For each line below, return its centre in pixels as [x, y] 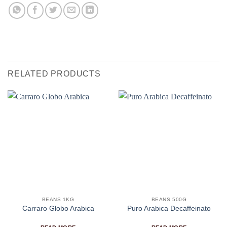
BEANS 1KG [58, 199]
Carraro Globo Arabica [58, 209]
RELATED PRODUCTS [54, 73]
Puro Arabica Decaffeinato [169, 209]
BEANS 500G [169, 199]
